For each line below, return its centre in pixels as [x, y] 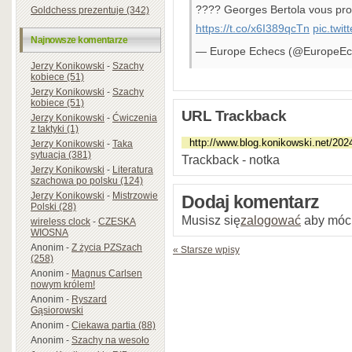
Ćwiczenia [135, 117]
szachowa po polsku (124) [87, 180]
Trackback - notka [231, 160]
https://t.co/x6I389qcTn [253, 28]
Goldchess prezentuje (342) [90, 10]
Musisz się [211, 220]
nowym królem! [63, 284]
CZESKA [117, 221]
